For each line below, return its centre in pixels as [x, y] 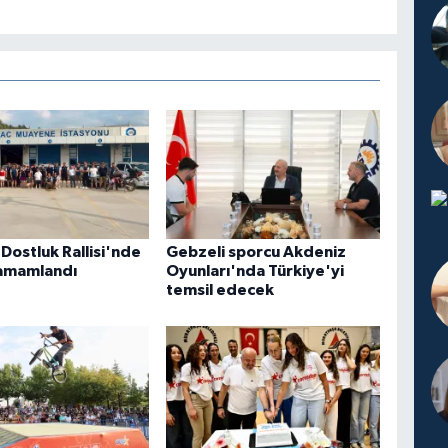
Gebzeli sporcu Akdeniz [256, 252]
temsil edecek [220, 290]
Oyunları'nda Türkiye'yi [255, 271]
